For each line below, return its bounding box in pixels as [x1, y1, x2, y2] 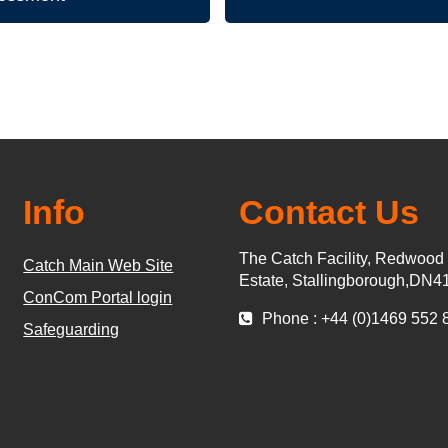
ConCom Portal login [23, 288, 173, 306]
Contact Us [238, 192, 419, 231]
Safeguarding [23, 320, 120, 338]
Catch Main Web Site [23, 256, 174, 274]
